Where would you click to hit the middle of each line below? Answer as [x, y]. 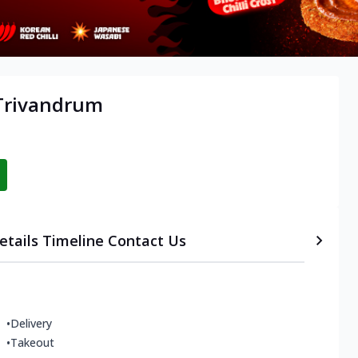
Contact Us [147, 241]
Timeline [73, 241]
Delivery [31, 324]
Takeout [32, 343]
